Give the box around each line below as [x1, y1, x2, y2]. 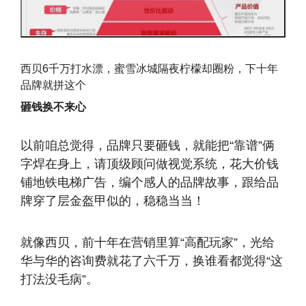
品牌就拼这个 [20, 79, 86, 91]
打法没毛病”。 [20, 272, 98, 286]
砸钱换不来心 [20, 100, 86, 113]
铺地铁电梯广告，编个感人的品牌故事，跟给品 [20, 175, 279, 189]
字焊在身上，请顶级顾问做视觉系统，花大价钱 [20, 156, 279, 171]
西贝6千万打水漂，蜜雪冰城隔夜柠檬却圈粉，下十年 [20, 62, 278, 74]
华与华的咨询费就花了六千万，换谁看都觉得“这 [20, 253, 283, 268]
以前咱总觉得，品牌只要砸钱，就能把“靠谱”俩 [20, 138, 275, 152]
